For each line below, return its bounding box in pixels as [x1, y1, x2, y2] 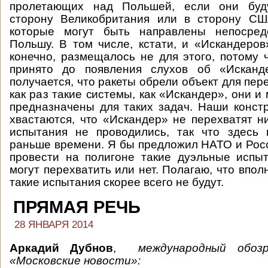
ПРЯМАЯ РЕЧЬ [13, 197, 141, 217]
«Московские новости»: [10, 254, 141, 267]
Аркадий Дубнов [10, 242, 114, 254]
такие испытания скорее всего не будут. [10, 176, 224, 188]
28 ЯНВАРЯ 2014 [14, 219, 93, 230]
